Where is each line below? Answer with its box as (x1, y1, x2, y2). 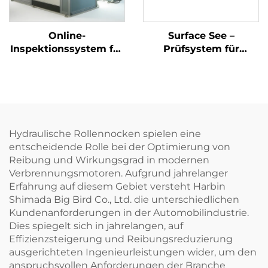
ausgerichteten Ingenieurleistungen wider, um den (9, 246, 257, 258)
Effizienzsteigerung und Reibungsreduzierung (9, 233, 233, 245)
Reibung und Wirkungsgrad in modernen (9, 154, 209, 166)
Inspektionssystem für (10, 43, 124, 55)
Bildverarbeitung (159, 83, 243, 95)
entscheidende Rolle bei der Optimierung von (9, 141, 230, 153)
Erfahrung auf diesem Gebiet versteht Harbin (9, 181, 226, 193)
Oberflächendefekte (150, 56, 252, 68)
